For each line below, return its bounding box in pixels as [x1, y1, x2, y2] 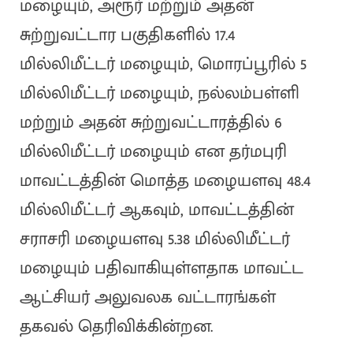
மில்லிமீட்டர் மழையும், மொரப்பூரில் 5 [19, 50, 307, 80]
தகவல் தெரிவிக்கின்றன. [19, 312, 213, 342]
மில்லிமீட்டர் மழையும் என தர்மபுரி [19, 137, 287, 167]
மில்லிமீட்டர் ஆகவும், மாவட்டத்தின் [19, 195, 294, 225]
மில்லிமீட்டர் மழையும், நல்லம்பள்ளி [19, 79, 299, 109]
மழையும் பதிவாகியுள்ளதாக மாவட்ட [19, 254, 303, 284]
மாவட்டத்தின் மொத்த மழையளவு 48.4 [19, 166, 310, 196]
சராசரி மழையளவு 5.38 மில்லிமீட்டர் [19, 225, 290, 255]
